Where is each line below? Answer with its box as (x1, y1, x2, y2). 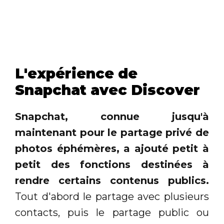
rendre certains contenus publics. (15, 174, 209, 187)
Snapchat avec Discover (15, 81, 200, 99)
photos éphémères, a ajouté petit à (15, 142, 209, 155)
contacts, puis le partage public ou (15, 206, 209, 219)
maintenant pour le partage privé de (15, 126, 209, 139)
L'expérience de (15, 65, 137, 82)
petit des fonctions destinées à (15, 158, 209, 171)
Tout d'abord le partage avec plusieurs (15, 190, 209, 203)
